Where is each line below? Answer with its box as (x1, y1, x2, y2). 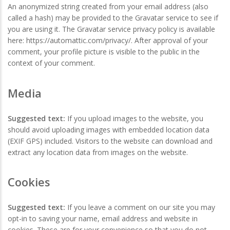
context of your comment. (8, 58, 95, 68)
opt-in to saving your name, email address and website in (8, 213, 198, 223)
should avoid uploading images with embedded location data (8, 124, 209, 135)
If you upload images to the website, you (67, 113, 203, 123)
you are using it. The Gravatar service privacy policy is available (8, 24, 215, 34)
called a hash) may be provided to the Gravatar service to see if (8, 13, 218, 23)
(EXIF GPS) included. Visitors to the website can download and (8, 136, 213, 146)
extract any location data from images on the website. (8, 147, 188, 157)
